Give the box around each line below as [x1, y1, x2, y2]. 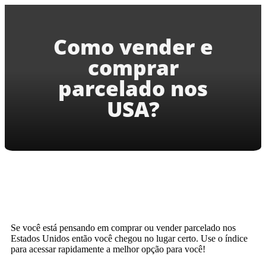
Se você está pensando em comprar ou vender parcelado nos [11, 222, 236, 233]
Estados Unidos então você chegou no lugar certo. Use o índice [11, 233, 248, 243]
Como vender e [53, 32, 213, 61]
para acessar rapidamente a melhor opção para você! [11, 243, 205, 254]
